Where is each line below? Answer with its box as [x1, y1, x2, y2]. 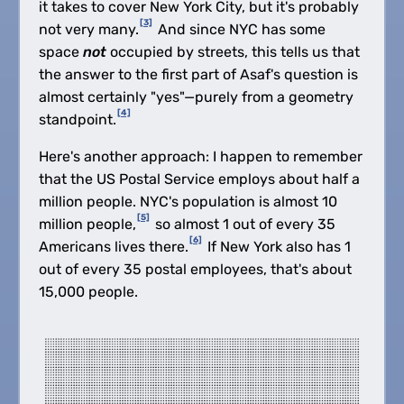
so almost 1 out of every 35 [151, 215, 335, 233]
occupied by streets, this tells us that [106, 42, 360, 60]
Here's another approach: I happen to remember [38, 147, 363, 165]
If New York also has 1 [203, 237, 351, 255]
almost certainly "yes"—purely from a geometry [38, 87, 353, 106]
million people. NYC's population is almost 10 [38, 192, 337, 210]
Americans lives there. [38, 237, 188, 255]
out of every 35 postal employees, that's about [38, 260, 352, 278]
